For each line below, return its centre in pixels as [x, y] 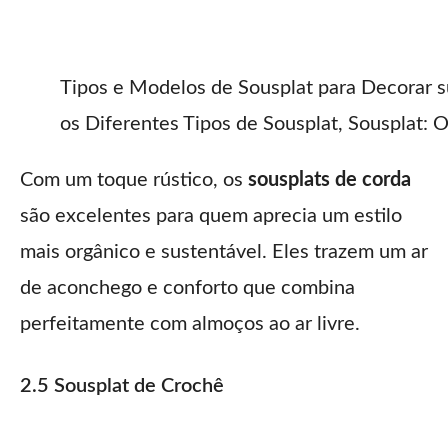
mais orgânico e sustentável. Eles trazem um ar [224, 251]
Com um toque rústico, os [134, 179]
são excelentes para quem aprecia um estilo [211, 215]
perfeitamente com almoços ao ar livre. [190, 323]
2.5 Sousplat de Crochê [122, 385]
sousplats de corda [329, 179]
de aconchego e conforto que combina [187, 287]
